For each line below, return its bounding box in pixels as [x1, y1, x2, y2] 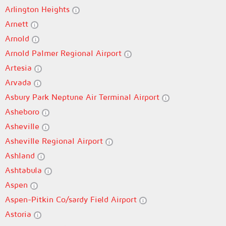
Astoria [5, 209, 34, 218]
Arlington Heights [5, 5, 72, 14]
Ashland [5, 151, 37, 160]
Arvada [5, 78, 34, 87]
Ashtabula [5, 165, 44, 175]
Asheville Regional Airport [5, 136, 105, 145]
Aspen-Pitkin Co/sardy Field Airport [5, 195, 139, 204]
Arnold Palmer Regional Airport [5, 48, 124, 58]
